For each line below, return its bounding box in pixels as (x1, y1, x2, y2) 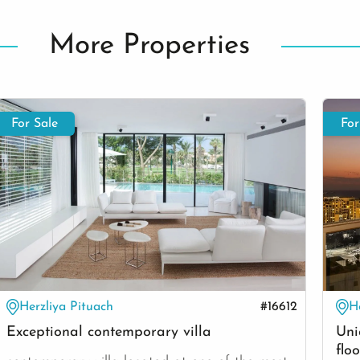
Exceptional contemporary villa (6, 324, 212, 340)
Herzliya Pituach (19, 301, 114, 314)
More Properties (49, 32, 250, 61)
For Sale (11, 117, 59, 131)
